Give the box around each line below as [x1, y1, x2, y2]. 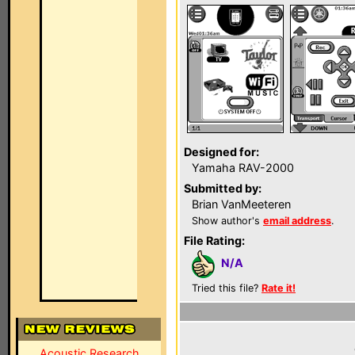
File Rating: [184, 234, 245, 247]
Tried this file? [192, 282, 261, 294]
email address [263, 215, 331, 227]
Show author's [192, 215, 263, 227]
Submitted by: [184, 181, 261, 195]
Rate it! [261, 282, 296, 294]
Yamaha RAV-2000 [192, 161, 294, 174]
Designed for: [184, 145, 259, 158]
